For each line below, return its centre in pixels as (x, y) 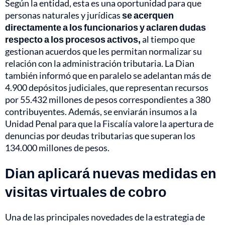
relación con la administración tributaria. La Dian (100, 64)
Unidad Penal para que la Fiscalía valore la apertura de (109, 124)
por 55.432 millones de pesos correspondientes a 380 (108, 100)
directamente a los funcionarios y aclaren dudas (105, 27)
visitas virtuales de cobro (86, 192)
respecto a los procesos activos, (73, 39)
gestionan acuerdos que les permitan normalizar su (103, 51)
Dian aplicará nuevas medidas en (111, 173)
